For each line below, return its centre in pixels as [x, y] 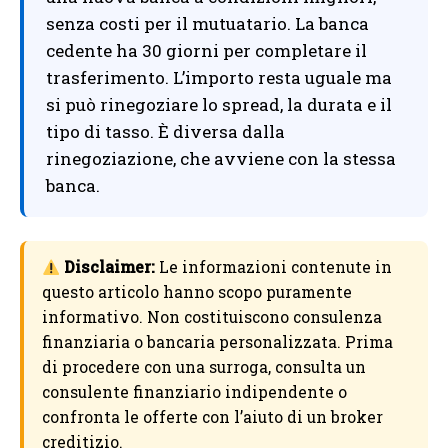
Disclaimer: [109, 267]
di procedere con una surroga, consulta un [204, 367]
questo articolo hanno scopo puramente [197, 292]
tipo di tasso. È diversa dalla [165, 132]
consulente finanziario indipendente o [194, 392]
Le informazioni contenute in [273, 267]
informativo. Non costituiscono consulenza [212, 317]
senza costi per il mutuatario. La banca [207, 24]
